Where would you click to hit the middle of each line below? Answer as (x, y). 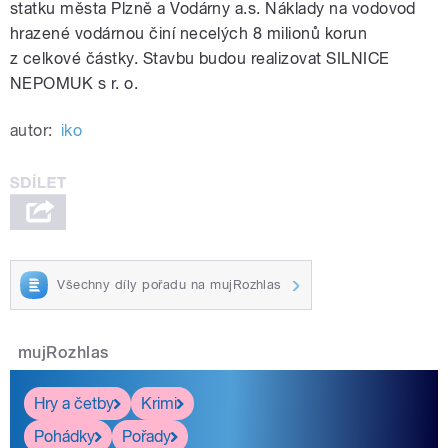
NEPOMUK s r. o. (74, 84)
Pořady (146, 436)
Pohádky (64, 436)
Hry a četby (74, 403)
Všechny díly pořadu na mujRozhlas (169, 285)
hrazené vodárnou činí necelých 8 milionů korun (189, 34)
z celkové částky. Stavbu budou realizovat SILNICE (200, 59)
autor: (31, 131)
